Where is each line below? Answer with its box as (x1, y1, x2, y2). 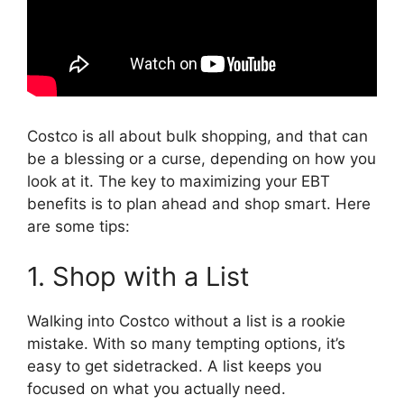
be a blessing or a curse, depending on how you (27, 150, 376, 169)
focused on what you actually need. (27, 379, 286, 398)
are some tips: (27, 217, 130, 236)
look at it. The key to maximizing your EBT (27, 172, 330, 191)
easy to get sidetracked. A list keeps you (27, 356, 322, 375)
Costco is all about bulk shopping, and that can (27, 127, 368, 146)
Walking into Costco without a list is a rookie (27, 311, 345, 330)
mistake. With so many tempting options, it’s (27, 334, 345, 353)
